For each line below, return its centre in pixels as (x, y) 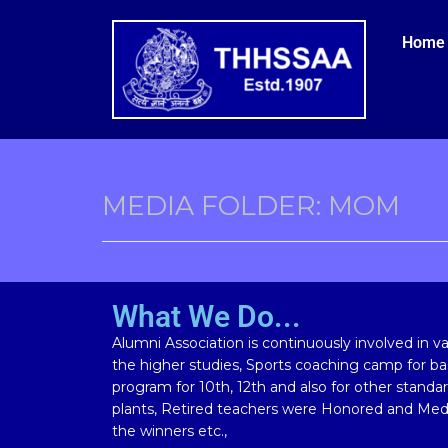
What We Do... (206, 316)
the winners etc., (169, 430)
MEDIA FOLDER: (215, 205)
